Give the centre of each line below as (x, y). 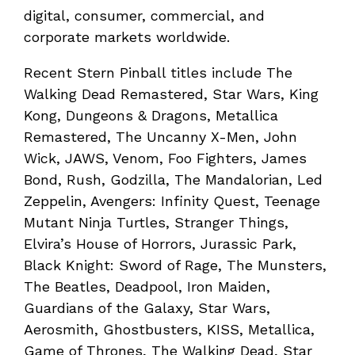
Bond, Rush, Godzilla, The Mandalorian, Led (173, 180)
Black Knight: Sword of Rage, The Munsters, (175, 265)
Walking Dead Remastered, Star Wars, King (171, 94)
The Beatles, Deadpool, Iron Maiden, (147, 287)
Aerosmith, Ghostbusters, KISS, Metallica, (169, 330)
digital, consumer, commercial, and (144, 16)
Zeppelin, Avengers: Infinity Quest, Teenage (172, 201)
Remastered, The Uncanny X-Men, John (160, 137)
